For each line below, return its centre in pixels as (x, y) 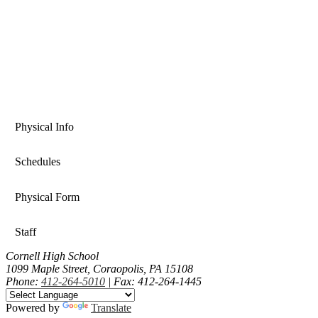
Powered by (34, 308)
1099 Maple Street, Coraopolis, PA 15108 (99, 269)
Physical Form (47, 197)
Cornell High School (52, 256)
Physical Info (44, 126)
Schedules (37, 162)
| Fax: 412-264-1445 (153, 282)
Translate (111, 308)
